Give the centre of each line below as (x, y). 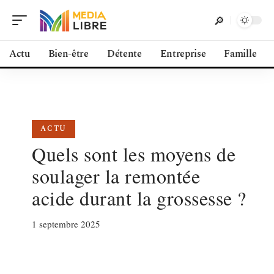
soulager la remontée (116, 176)
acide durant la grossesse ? (139, 198)
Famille (240, 54)
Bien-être (68, 54)
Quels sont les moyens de (134, 154)
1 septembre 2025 (66, 224)
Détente (124, 54)
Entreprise (183, 54)
